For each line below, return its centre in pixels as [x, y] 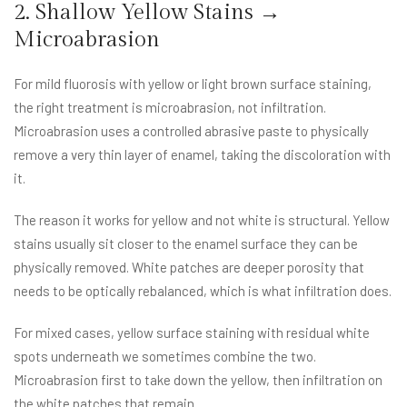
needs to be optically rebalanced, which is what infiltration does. [203, 291]
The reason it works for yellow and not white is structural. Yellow [202, 220]
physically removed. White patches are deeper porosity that [189, 268]
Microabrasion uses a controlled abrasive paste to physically [191, 131]
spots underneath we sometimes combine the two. [165, 357]
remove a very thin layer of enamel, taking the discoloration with [202, 155]
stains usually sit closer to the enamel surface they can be [186, 244]
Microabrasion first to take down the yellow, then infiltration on [198, 380]
